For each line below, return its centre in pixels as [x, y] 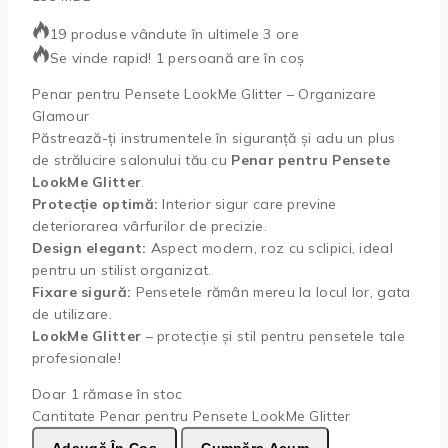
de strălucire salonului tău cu [132, 160]
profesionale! [76, 358]
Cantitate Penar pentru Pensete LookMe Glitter [191, 416]
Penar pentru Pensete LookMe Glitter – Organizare [204, 94]
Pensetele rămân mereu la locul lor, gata [271, 292]
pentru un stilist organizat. [122, 270]
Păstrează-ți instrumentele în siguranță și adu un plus [214, 138]
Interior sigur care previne [247, 204]
